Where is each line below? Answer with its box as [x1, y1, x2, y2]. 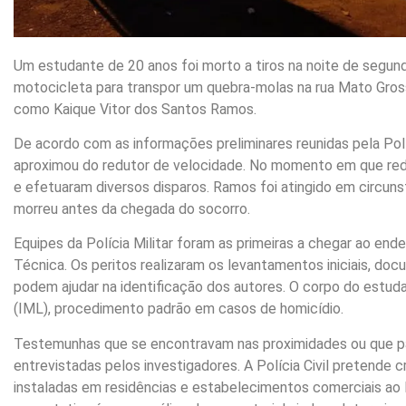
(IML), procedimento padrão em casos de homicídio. [14, 300, 343, 318]
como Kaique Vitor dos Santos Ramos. [14, 100, 256, 118]
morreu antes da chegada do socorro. [14, 200, 250, 218]
